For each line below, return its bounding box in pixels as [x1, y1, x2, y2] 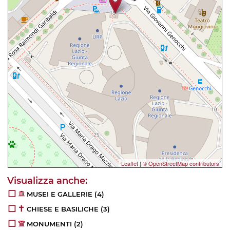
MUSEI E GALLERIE [27, 189, 93, 198]
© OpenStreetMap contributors [143, 159, 219, 167]
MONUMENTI [27, 219, 72, 228]
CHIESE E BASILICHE [27, 204, 99, 213]
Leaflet [121, 159, 138, 167]
